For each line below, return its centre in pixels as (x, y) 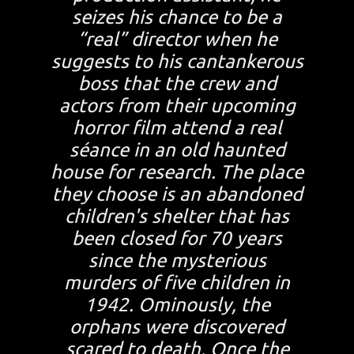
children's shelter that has (177, 217)
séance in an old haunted (177, 150)
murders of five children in (177, 283)
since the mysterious (177, 261)
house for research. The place (177, 172)
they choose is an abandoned (177, 194)
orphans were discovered (177, 327)
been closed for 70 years (177, 239)
